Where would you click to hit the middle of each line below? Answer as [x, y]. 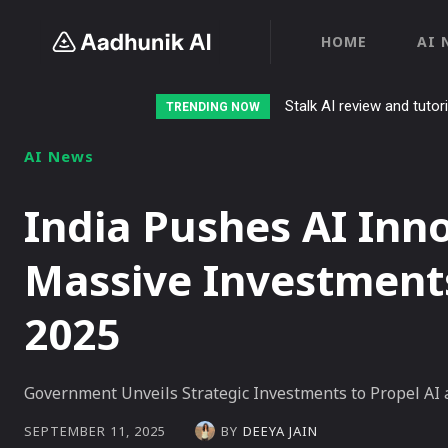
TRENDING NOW [213, 107]
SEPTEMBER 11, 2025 [95, 431]
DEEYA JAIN [280, 430]
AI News [59, 156]
